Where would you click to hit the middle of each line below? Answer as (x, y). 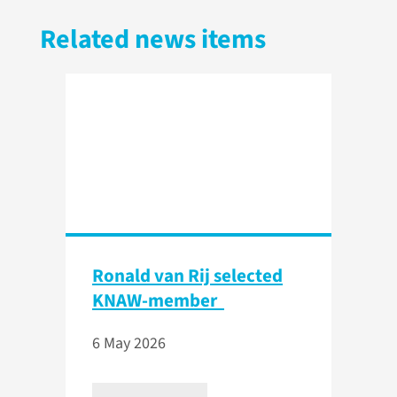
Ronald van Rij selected (187, 276)
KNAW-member (158, 301)
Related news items (153, 40)
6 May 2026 (129, 344)
